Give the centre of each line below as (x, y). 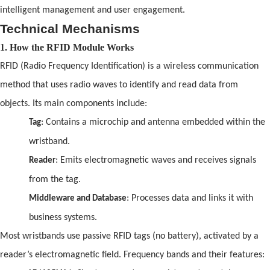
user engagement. (148, 10)
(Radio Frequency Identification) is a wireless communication (138, 66)
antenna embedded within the (205, 122)
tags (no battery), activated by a (195, 236)
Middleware (53, 198)
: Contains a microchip (86, 122)
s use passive (87, 236)
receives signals (224, 160)
